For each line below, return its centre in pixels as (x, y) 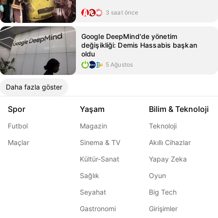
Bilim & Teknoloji (179, 109)
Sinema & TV (100, 142)
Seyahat (93, 192)
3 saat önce (122, 12)
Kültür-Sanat (100, 159)
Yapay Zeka (168, 159)
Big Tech (163, 192)
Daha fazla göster (34, 87)
